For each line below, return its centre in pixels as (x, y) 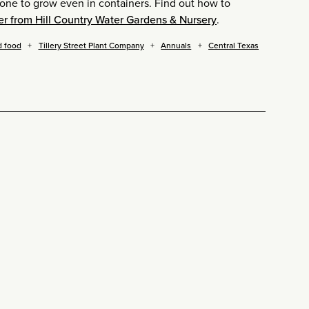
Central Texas (234, 46)
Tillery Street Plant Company (91, 46)
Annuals (176, 46)
